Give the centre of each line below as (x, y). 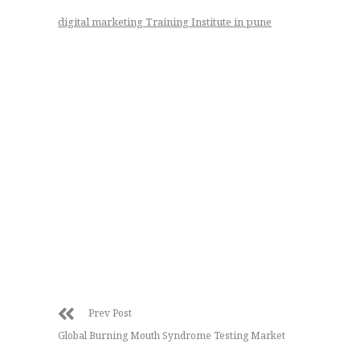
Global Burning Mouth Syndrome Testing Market (172, 335)
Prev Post (110, 313)
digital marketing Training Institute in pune (165, 22)
